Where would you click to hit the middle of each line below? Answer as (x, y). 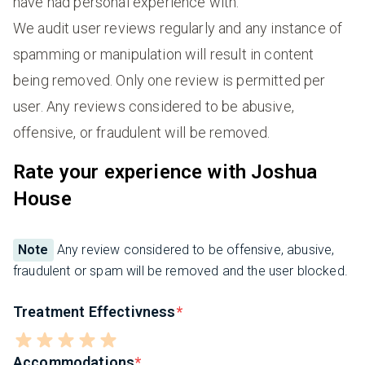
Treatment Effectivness (95, 311)
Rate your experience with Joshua (165, 172)
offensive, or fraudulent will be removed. (142, 132)
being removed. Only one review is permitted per (169, 80)
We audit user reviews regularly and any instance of (178, 28)
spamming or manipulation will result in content (164, 54)
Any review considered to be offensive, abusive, (194, 249)
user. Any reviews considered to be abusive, (154, 106)
